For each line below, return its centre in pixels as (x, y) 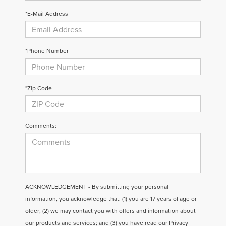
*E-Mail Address (47, 14)
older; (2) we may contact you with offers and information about (110, 211)
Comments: (41, 126)
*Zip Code (39, 88)
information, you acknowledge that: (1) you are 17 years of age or (111, 199)
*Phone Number (47, 51)
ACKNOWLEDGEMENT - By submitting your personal (97, 187)
